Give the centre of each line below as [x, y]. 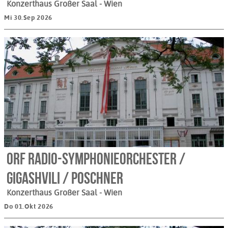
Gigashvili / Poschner [65, 178]
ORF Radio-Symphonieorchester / [96, 159]
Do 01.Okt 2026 [29, 207]
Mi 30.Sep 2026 [28, 18]
